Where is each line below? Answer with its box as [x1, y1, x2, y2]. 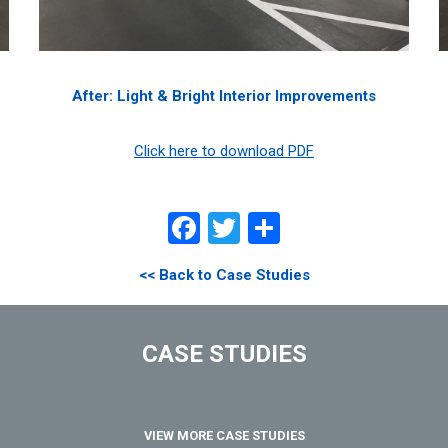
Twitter [240, 208, 338, 247]
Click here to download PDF [134, 141, 314, 160]
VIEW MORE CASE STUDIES [143, 427, 305, 443]
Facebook [200, 208, 333, 247]
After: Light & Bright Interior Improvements [72, 86, 376, 105]
